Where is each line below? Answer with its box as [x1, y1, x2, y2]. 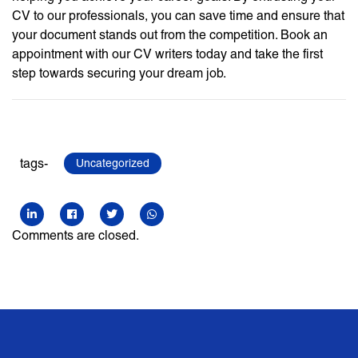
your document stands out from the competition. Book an [12, 27, 328, 43]
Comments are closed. [12, 228, 139, 244]
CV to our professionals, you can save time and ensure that [12, 8, 344, 24]
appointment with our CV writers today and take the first [12, 46, 323, 62]
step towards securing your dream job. [12, 66, 226, 82]
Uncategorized [76, 157, 149, 170]
